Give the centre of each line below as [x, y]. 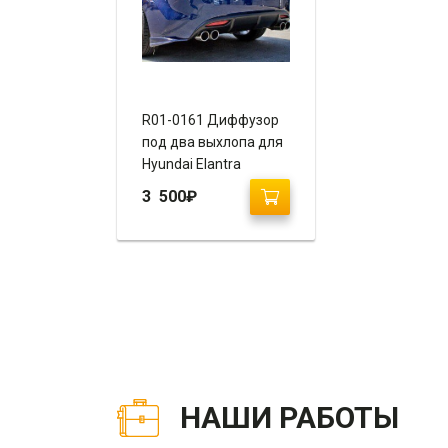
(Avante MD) [182, 185]
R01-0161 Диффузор [210, 119]
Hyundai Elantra [191, 163]
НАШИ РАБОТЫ [289, 417]
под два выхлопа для [212, 141]
